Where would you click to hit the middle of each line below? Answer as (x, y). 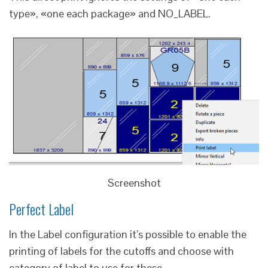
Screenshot (134, 182)
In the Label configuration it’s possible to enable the (128, 234)
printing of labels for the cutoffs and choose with (121, 251)
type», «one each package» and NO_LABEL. (110, 13)
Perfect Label (41, 208)
